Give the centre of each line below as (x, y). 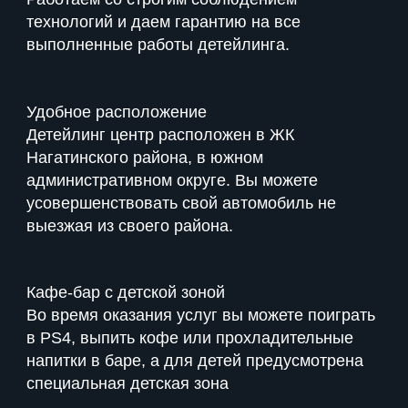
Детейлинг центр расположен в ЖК (160, 134)
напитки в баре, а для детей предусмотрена (195, 360)
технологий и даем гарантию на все (163, 22)
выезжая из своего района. (130, 225)
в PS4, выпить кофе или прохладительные (190, 337)
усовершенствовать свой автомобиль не (181, 203)
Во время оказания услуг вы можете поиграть (201, 315)
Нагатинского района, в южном (145, 157)
